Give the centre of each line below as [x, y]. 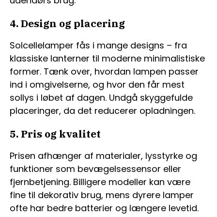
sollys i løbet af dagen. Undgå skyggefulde [101, 98]
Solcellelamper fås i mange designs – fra [98, 46]
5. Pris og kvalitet [55, 134]
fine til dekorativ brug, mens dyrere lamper [102, 195]
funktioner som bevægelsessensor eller [95, 169]
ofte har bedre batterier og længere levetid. [104, 208]
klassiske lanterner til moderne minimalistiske [107, 59]
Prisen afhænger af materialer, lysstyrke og [103, 156]
